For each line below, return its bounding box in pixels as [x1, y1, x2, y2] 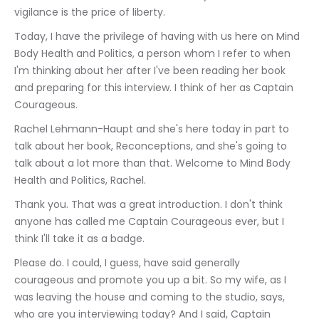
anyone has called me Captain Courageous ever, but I [14, 214, 287, 229]
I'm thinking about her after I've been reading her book [14, 63, 288, 78]
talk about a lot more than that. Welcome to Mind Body [14, 156, 293, 170]
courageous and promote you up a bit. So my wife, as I [14, 273, 289, 287]
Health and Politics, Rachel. [14, 173, 146, 187]
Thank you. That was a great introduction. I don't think [14, 197, 286, 211]
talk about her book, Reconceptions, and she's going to [14, 139, 290, 153]
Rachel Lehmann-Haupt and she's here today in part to [14, 122, 292, 136]
